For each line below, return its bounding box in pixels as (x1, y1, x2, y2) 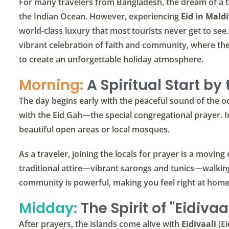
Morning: (19, 75, 83, 96)
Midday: (19, 198, 77, 219)
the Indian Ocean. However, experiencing (19, 11, 181, 22)
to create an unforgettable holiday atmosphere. (19, 54, 203, 65)
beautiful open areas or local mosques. (19, 124, 170, 135)
